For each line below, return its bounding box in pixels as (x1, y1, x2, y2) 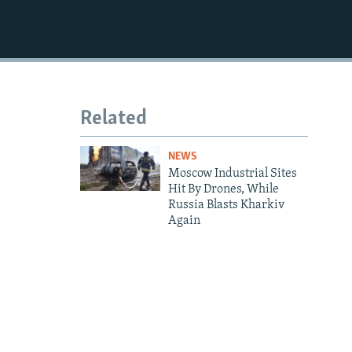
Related (80, 108, 147, 130)
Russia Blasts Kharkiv (167, 198, 284, 211)
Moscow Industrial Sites (167, 167, 297, 180)
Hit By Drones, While (167, 182, 279, 196)
